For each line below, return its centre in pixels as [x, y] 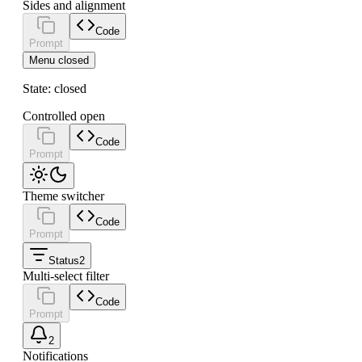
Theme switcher [63, 196]
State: [38, 88]
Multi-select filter [66, 276]
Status [64, 260]
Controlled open [64, 116]
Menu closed [59, 60]
